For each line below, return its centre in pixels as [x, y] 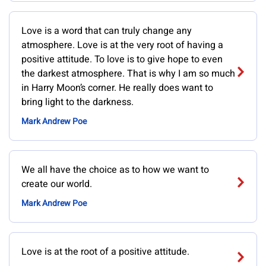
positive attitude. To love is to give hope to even [122, 59]
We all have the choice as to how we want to [115, 170]
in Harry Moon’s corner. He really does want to [117, 88]
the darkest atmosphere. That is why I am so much [128, 74]
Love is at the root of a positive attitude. [105, 252]
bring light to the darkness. [77, 102]
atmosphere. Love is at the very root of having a [122, 45]
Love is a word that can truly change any [107, 31]
